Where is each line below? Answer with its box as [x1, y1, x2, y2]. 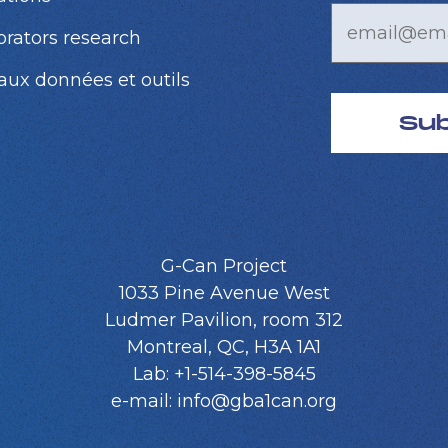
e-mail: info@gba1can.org [111, 389, 337, 412]
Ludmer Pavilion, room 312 [105, 308, 343, 331]
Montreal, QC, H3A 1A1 [127, 335, 321, 358]
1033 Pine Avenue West [118, 281, 330, 304]
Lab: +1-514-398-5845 [132, 362, 316, 385]
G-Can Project [161, 254, 287, 277]
